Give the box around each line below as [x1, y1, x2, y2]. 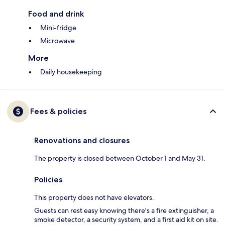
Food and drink [28, 9, 84, 19]
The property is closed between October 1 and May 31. [34, 154, 205, 163]
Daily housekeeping [40, 67, 102, 77]
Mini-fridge [40, 23, 76, 33]
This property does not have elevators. [34, 193, 154, 202]
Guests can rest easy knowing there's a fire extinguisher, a [34, 206, 214, 215]
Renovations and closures [34, 136, 130, 146]
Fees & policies [30, 106, 86, 117]
